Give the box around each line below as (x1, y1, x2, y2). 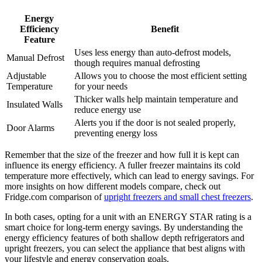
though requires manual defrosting (74, 58, 200, 68)
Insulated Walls (6, 99, 63, 110)
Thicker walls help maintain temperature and (74, 94, 238, 105)
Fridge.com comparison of (5, 192, 104, 202)
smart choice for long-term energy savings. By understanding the (5, 222, 243, 233)
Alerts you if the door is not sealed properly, (74, 118, 236, 128)
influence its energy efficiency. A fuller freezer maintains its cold (5, 160, 240, 171)
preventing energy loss (74, 128, 157, 139)
